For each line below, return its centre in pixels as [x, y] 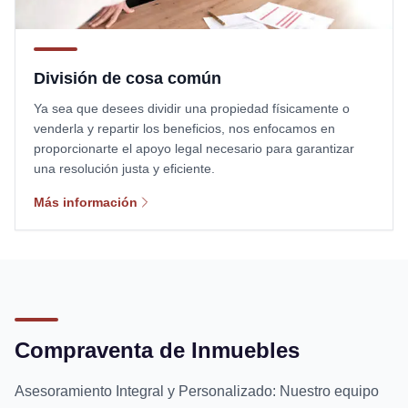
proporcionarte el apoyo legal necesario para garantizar [194, 148]
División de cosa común [127, 78]
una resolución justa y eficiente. [124, 168]
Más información [86, 202]
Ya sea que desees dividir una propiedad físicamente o [192, 108]
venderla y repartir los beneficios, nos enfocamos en [184, 128]
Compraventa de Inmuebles [157, 350]
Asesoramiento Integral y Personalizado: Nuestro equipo [197, 391]
